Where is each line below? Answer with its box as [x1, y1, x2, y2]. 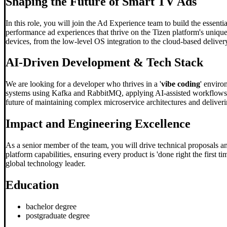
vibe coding [161, 80, 200, 89]
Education [6, 178, 59, 192]
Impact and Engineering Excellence [6, 117, 191, 131]
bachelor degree [26, 202, 77, 211]
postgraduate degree [26, 211, 90, 220]
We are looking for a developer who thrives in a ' [6, 80, 161, 89]
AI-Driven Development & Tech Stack [6, 56, 203, 69]
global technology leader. [6, 159, 86, 168]
